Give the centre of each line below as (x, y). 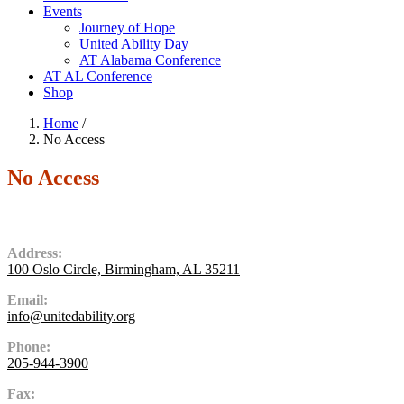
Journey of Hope (127, 28)
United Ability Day (134, 44)
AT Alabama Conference (150, 60)
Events (63, 11)
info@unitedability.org (71, 316)
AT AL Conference (98, 76)
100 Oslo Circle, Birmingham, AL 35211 (124, 269)
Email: (28, 299)
